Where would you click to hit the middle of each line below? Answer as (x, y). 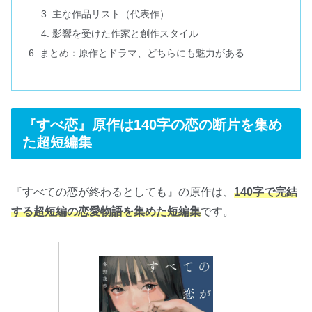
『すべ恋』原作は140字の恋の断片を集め (152, 125)
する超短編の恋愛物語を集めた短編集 (106, 211)
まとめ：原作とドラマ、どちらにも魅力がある (142, 53)
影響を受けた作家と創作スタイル (125, 33)
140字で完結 (266, 192)
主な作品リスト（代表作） (110, 14)
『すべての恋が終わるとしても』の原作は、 (123, 192)
